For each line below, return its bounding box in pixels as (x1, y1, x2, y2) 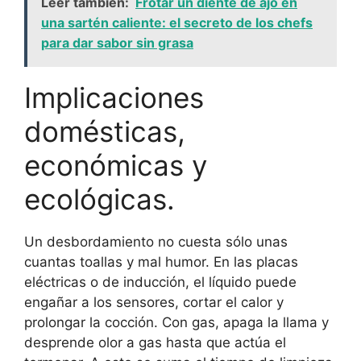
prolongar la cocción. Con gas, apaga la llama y (24, 314, 329, 331)
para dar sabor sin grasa (41, 35, 193, 52)
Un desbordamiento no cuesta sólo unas (24, 234, 288, 251)
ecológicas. (24, 182, 175, 217)
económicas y (24, 148, 207, 183)
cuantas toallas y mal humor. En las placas (24, 254, 298, 271)
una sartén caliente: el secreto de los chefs (41, 15, 313, 31)
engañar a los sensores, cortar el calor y (24, 294, 284, 311)
